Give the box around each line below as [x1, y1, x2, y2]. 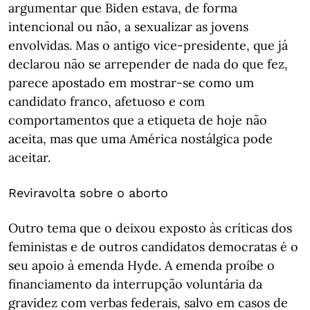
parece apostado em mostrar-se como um [8, 75, 254, 91]
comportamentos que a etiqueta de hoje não [8, 112, 267, 128]
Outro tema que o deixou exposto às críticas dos [8, 220, 292, 236]
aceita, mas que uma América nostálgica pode [8, 131, 273, 147]
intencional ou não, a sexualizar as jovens [8, 19, 248, 35]
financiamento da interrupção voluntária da [8, 276, 262, 292]
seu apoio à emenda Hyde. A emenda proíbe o [8, 257, 275, 273]
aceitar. [8, 149, 51, 165]
